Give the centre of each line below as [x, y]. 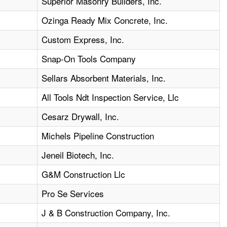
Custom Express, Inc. [83, 40]
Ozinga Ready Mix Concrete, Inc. [105, 20]
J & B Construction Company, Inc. [106, 213]
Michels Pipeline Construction [98, 136]
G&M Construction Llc [84, 174]
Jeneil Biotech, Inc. [78, 155]
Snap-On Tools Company [89, 59]
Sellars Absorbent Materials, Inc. [104, 78]
